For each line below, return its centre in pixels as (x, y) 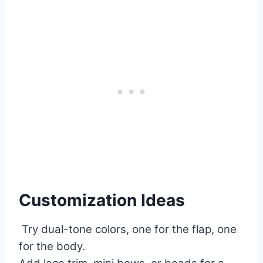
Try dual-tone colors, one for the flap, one (128, 230)
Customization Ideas (102, 200)
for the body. (52, 247)
